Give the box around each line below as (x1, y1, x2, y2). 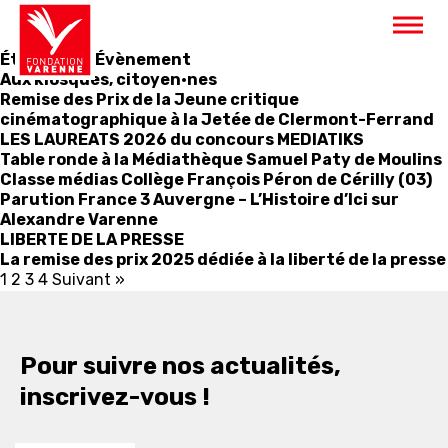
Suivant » (52, 270, 125, 289)
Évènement (95, 50, 191, 69)
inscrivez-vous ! (20, 383, 210, 411)
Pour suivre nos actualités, (20, 352, 341, 380)
